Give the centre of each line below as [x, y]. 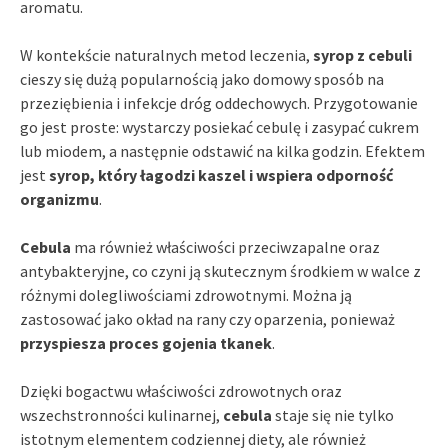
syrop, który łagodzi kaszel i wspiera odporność [221, 174]
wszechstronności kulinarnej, [121, 414]
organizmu [59, 198]
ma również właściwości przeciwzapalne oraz [225, 246]
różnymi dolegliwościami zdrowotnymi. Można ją [186, 294]
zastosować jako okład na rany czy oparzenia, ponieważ [207, 318]
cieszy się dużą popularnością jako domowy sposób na [202, 78]
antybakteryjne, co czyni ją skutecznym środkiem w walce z [220, 270]
